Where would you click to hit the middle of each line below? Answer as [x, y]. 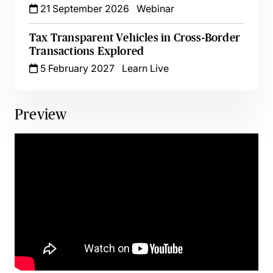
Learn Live [145, 68]
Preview [41, 114]
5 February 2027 [76, 68]
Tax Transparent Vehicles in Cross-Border [135, 38]
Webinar [155, 9]
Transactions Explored [87, 51]
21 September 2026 [83, 9]
